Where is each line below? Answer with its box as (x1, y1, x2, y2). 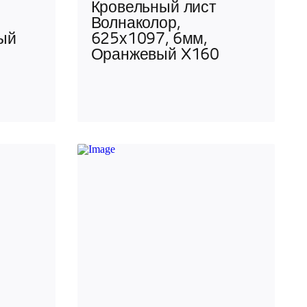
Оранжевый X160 (90, 48, 219, 64)
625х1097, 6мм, (90, 32, 207, 49)
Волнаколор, (90, 16, 180, 33)
